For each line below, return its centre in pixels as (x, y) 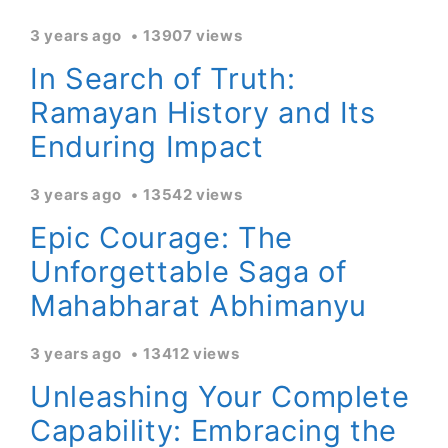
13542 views (193, 194)
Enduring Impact (147, 146)
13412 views (191, 353)
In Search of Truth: (163, 78)
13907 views (193, 35)
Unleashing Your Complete (220, 396)
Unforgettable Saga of (188, 271)
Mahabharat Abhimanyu (198, 305)
